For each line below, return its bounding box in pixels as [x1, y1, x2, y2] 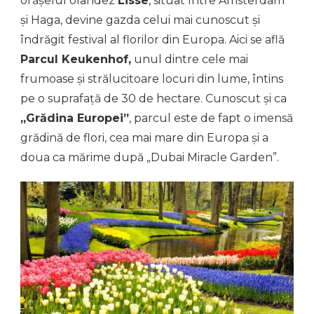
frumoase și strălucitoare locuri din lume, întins [20, 71, 283, 86]
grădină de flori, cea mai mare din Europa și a [20, 130, 268, 144]
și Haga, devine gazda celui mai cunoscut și [20, 13, 260, 27]
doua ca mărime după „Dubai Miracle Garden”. [20, 150, 279, 164]
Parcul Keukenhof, [20, 52, 131, 66]
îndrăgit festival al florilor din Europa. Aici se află [20, 32, 285, 46]
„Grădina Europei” [20, 111, 129, 125]
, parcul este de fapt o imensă [129, 111, 293, 125]
